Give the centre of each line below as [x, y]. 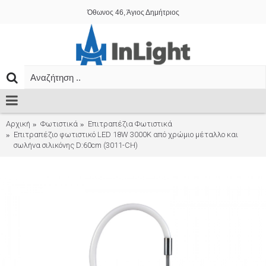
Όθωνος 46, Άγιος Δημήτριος [133, 12]
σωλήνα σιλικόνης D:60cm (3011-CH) [76, 145]
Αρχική [18, 124]
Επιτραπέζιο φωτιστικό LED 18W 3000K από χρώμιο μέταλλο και [126, 134]
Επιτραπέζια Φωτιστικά [130, 124]
